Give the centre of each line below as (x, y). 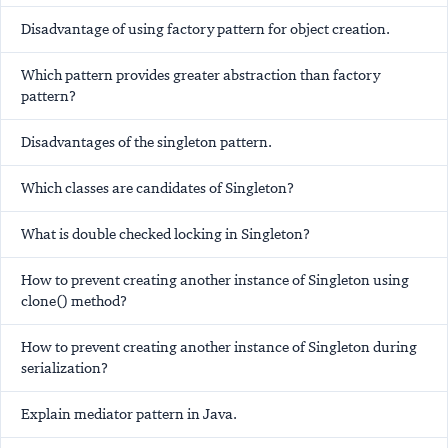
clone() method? (74, 301)
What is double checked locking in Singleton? (165, 234)
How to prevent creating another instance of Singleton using (215, 280)
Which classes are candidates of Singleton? (157, 188)
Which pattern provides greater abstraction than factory (200, 75)
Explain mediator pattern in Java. (129, 414)
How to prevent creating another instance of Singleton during (219, 347)
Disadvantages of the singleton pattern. (146, 142)
